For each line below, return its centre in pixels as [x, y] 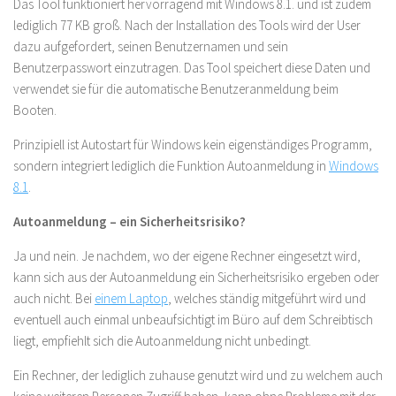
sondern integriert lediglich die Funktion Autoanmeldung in [171, 165]
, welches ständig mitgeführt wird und [267, 298]
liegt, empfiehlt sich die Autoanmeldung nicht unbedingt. [162, 340]
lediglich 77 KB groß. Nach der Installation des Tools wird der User [187, 25]
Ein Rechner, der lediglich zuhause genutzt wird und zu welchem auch [198, 375]
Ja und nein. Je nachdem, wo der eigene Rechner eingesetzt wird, [187, 255]
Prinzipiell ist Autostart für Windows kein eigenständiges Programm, [193, 144]
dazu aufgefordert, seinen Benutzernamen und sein [151, 46]
